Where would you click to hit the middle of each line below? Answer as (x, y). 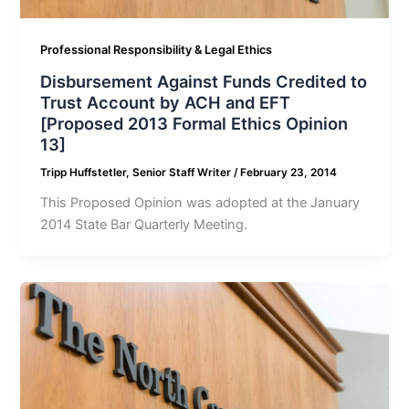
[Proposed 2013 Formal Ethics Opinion (194, 123)
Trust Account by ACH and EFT (166, 102)
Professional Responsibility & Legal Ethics (157, 50)
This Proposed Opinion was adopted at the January (200, 202)
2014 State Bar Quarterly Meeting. (144, 224)
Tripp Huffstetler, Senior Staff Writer (137, 172)
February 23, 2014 (289, 172)
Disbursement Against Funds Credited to (204, 81)
